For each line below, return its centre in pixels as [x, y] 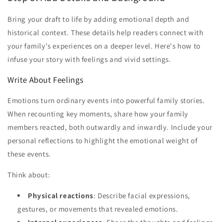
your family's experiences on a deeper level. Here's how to [104, 46]
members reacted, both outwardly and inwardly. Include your [110, 127]
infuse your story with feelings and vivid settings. [89, 59]
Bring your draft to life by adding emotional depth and [98, 19]
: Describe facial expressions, [142, 195]
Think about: [29, 174]
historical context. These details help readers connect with [106, 32]
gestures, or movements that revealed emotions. [98, 209]
